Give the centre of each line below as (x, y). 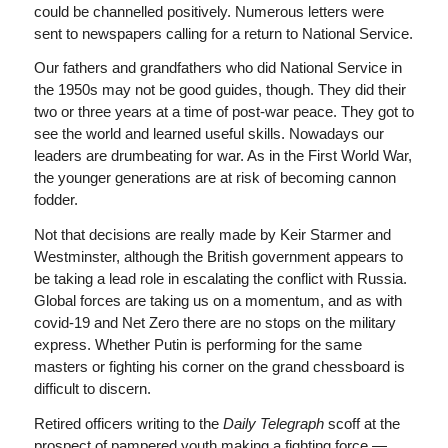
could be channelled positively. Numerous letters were (208, 11)
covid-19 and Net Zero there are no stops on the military (214, 322)
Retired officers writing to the (128, 423)
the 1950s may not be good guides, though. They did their (219, 90)
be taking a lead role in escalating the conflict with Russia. (220, 278)
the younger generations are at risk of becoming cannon (214, 178)
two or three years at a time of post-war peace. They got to (223, 112)
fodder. (55, 200)
